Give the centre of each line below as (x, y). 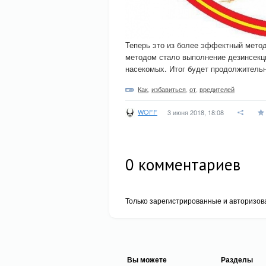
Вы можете (147, 259)
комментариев (187, 164)
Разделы (237, 259)
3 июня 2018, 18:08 (196, 112)
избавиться (169, 89)
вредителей (217, 89)
